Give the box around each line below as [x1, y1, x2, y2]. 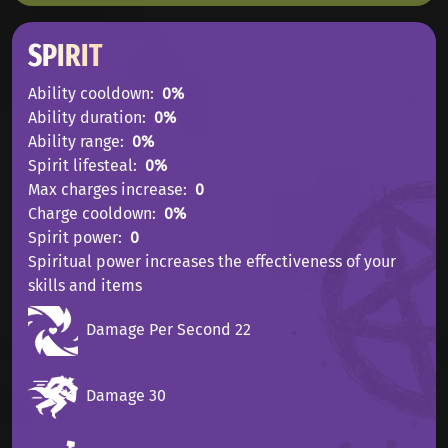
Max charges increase [28, 180, 183, 199]
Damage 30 [86, 386, 166, 406]
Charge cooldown [28, 204, 152, 223]
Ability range [28, 132, 120, 151]
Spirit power [28, 228, 118, 247]
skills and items [28, 276, 142, 295]
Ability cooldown [28, 84, 150, 103]
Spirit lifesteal [28, 156, 133, 175]
